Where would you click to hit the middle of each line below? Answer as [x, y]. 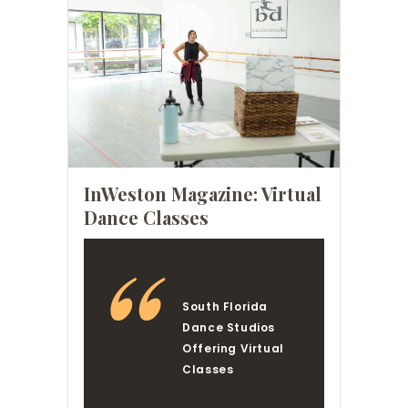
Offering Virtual [233, 349]
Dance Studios [229, 328]
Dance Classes [146, 217]
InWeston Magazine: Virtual [202, 193]
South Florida [225, 307]
